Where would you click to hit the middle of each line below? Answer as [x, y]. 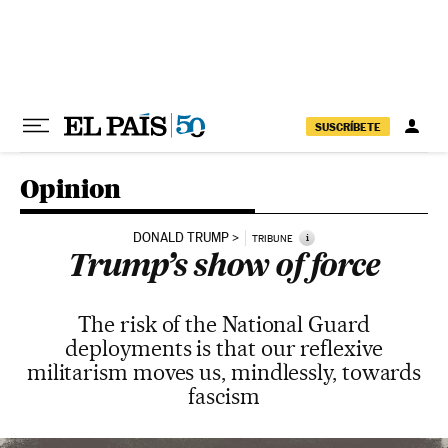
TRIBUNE [272, 238]
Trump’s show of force [224, 268]
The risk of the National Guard [224, 324]
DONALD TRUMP [181, 237]
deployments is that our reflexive [224, 348]
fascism [224, 396]
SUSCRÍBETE [348, 126]
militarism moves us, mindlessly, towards [224, 372]
